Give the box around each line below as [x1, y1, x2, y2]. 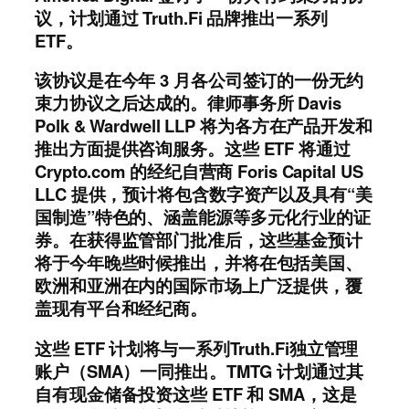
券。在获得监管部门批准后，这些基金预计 [35, 227, 363, 253]
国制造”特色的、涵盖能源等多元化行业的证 [35, 204, 371, 230]
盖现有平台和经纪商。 [35, 296, 207, 321]
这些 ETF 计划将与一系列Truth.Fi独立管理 [35, 335, 359, 361]
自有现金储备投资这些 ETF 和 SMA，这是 [35, 381, 357, 406]
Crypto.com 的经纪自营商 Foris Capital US [35, 159, 363, 184]
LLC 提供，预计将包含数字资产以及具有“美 [35, 182, 372, 207]
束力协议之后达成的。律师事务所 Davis [35, 90, 341, 116]
